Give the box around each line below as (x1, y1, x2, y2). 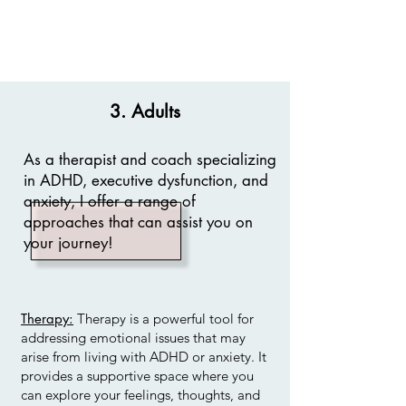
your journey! (24, 233, 113, 253)
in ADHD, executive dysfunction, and (24, 170, 268, 190)
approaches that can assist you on (24, 212, 253, 232)
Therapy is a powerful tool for (73, 310, 254, 327)
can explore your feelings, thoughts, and (21, 386, 260, 403)
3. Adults (110, 100, 180, 123)
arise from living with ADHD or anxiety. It (21, 348, 266, 365)
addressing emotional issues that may (21, 329, 246, 346)
